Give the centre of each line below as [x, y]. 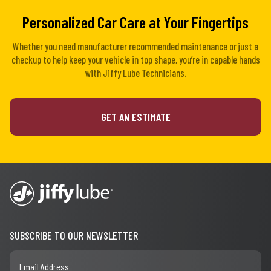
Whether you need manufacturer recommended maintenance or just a [135, 46]
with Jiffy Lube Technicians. [135, 73]
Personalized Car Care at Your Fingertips [135, 22]
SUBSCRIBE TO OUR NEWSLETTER [74, 235]
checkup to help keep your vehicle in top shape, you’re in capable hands [135, 59]
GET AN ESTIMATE [135, 116]
